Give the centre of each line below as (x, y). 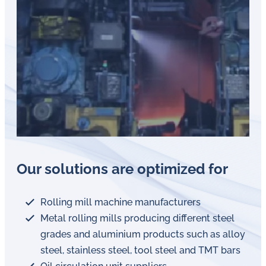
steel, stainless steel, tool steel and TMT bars (140, 250)
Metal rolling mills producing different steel (137, 218)
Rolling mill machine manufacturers (121, 202)
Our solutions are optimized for (122, 169)
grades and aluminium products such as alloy (143, 234)
